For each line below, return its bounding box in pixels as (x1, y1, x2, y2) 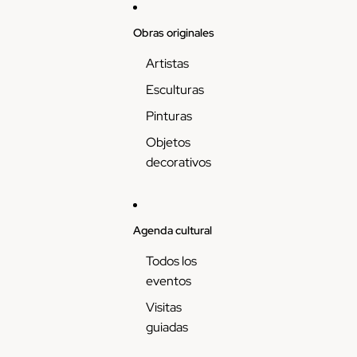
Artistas (145, 55, 189, 72)
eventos (145, 273, 191, 289)
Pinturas (145, 108, 192, 124)
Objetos (145, 134, 190, 151)
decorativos (145, 154, 211, 171)
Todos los (145, 253, 197, 269)
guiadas (145, 319, 188, 335)
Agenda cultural (132, 222, 212, 237)
